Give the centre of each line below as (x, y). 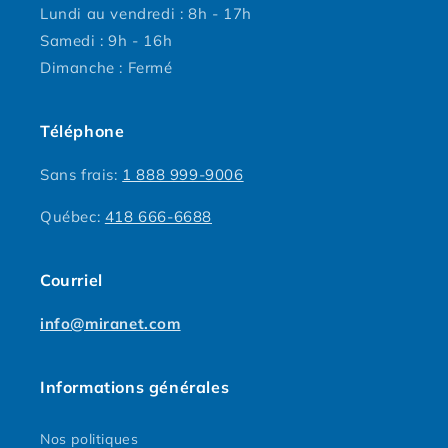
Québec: (72, 216)
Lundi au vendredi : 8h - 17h (146, 13)
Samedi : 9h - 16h (106, 40)
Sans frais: (81, 174)
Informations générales (135, 387)
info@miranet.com (110, 323)
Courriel (71, 280)
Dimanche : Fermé (106, 67)
